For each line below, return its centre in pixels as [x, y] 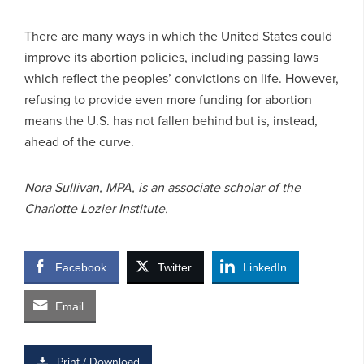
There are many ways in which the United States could [178, 35]
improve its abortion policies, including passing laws [171, 56]
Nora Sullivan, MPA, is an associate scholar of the [162, 186]
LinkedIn [265, 267]
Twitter [175, 267]
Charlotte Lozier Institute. [96, 208]
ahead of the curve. [79, 141]
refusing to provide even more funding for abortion [168, 99]
